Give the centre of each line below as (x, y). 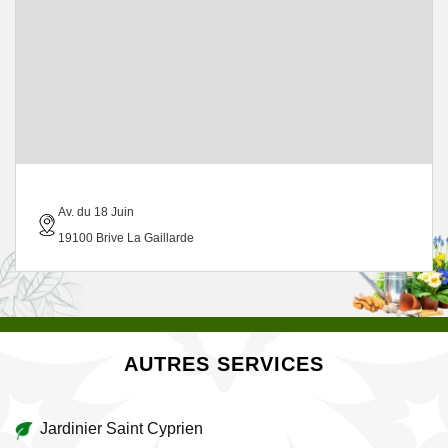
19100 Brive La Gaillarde (126, 238)
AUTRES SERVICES (224, 364)
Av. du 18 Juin (96, 212)
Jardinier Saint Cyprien (121, 428)
